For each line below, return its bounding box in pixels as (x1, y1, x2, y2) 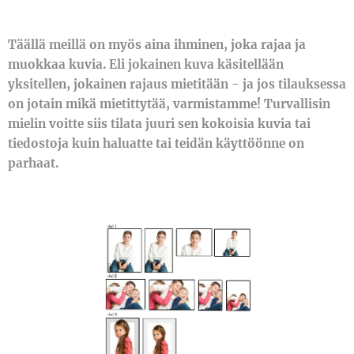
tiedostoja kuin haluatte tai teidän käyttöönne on (8, 136, 304, 151)
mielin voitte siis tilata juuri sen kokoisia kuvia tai (8, 116, 311, 131)
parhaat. (8, 156, 58, 171)
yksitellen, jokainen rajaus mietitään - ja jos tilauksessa (8, 77, 346, 92)
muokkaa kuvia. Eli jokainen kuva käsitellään (8, 57, 284, 72)
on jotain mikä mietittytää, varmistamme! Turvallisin (8, 96, 330, 111)
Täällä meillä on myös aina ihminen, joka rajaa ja (8, 37, 306, 52)
